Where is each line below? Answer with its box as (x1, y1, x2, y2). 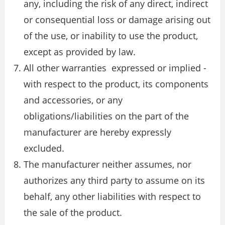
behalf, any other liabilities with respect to (24, 190, 201, 203)
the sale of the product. (24, 206, 122, 219)
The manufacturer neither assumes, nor (24, 158, 191, 171)
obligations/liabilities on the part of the (24, 110, 189, 123)
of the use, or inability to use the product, (24, 30, 198, 42)
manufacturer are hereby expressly (24, 126, 171, 139)
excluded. (24, 142, 64, 155)
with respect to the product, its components (24, 78, 208, 90)
